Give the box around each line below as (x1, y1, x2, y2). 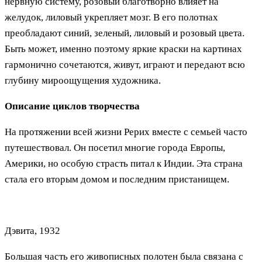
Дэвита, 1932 (5, 225, 60, 236)
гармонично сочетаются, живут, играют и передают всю (5, 58, 245, 70)
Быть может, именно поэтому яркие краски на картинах (5, 43, 242, 54)
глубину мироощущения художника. (5, 74, 161, 86)
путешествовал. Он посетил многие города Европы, (5, 142, 225, 153)
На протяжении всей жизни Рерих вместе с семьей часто (5, 126, 247, 137)
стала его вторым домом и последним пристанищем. (5, 173, 229, 185)
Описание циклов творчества (5, 100, 140, 112)
